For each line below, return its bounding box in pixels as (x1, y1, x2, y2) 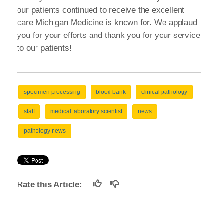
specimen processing (23, 89, 80, 96)
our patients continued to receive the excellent (17, 5, 184, 15)
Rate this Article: (17, 180, 87, 190)
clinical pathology (141, 89, 187, 96)
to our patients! (17, 43, 72, 53)
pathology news (23, 127, 66, 135)
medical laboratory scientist (50, 108, 122, 115)
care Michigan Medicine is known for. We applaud (17, 18, 197, 28)
